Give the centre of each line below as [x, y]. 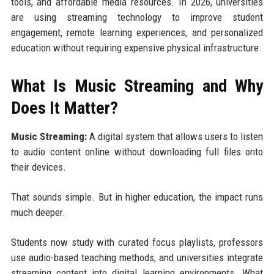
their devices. [38, 167]
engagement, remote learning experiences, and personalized [137, 33]
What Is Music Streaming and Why [137, 86]
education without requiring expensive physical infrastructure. [136, 48]
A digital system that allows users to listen [175, 137]
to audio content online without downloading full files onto [137, 152]
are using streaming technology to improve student [137, 17]
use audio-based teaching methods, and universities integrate [137, 258]
